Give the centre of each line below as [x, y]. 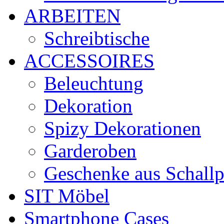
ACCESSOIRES [89, 60]
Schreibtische [97, 38]
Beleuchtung [94, 83]
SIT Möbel [67, 195]
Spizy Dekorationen [122, 128]
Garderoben [90, 150]
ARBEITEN [72, 15]
